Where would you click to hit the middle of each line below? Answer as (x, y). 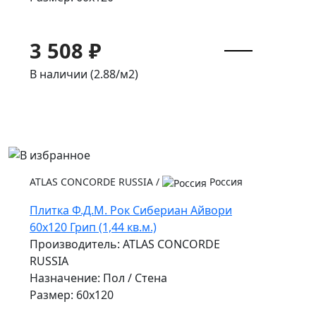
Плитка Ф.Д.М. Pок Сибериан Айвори (131, 210)
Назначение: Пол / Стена (98, 278)
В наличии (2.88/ (75, 74)
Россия (225, 181)
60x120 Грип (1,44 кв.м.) (93, 227)
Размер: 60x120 (72, 294)
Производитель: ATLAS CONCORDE (125, 244)
